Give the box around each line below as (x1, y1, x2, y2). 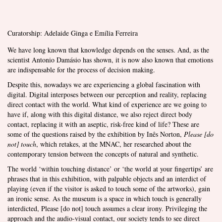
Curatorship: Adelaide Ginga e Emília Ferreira (7, 28, 138, 38)
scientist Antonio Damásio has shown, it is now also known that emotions (7, 55, 213, 64)
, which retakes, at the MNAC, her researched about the (36, 139, 191, 149)
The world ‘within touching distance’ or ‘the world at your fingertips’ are (7, 164, 213, 173)
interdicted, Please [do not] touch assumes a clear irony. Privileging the (7, 204, 207, 213)
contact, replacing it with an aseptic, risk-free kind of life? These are (7, 119, 199, 129)
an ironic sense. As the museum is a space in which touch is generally (7, 194, 202, 203)
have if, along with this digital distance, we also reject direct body (7, 110, 192, 119)
